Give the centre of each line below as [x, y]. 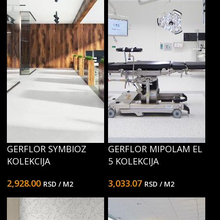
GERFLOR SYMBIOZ [47, 149]
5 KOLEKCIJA [133, 161]
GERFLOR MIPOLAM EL [155, 149]
